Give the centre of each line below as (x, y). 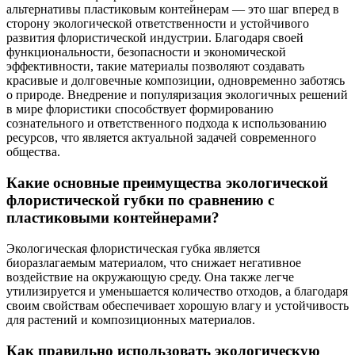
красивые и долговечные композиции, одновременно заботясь (176, 81)
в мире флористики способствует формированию (140, 109)
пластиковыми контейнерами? (113, 218)
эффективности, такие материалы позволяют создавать (155, 67)
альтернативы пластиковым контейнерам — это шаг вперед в (173, 10)
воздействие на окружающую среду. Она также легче (150, 277)
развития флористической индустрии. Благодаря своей (155, 38)
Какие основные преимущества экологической (167, 183)
